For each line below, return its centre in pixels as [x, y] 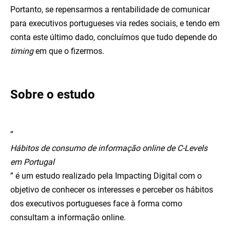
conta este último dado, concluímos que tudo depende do [114, 37]
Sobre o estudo [53, 94]
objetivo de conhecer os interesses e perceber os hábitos [112, 190]
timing [22, 51]
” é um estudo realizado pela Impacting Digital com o [106, 176]
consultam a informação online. [68, 217]
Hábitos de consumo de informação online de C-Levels [109, 148]
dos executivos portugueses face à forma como [96, 204]
